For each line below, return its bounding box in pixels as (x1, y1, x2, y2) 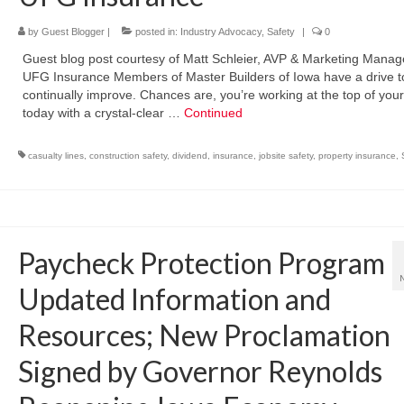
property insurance (317, 151, 396, 161)
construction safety (88, 151, 167, 161)
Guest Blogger (41, 26, 105, 38)
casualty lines (27, 151, 84, 161)
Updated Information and (17, 280, 331, 317)
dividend (171, 151, 207, 161)
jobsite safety (258, 151, 313, 161)
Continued (183, 106, 243, 121)
